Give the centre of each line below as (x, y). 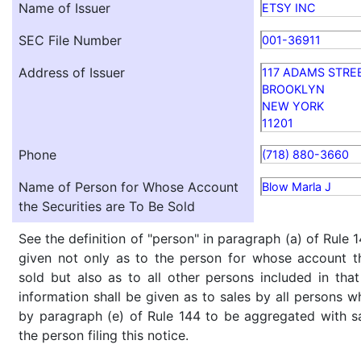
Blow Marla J (297, 186)
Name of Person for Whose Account (129, 187)
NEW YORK (293, 106)
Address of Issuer (72, 72)
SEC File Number (70, 40)
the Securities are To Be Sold (107, 206)
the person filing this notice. (104, 335)
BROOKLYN (293, 89)
